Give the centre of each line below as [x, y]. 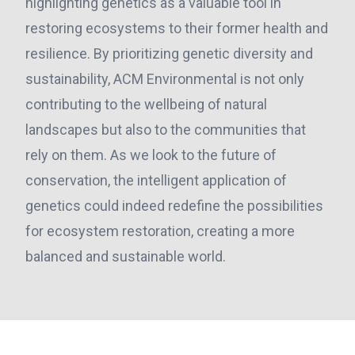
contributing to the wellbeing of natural [146, 104]
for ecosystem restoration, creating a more [160, 231]
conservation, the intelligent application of [156, 180]
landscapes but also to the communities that [166, 130]
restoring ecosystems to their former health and [177, 28]
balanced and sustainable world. [126, 256]
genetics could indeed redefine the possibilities [174, 206]
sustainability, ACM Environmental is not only [165, 79]
